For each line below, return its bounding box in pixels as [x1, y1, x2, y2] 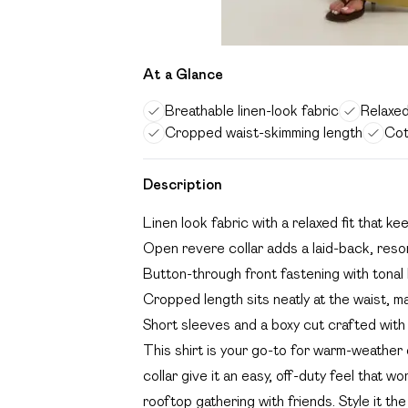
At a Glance [143, 66, 223, 82]
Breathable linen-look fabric [165, 103, 339, 118]
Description [143, 177, 222, 192]
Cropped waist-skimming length [165, 125, 362, 140]
